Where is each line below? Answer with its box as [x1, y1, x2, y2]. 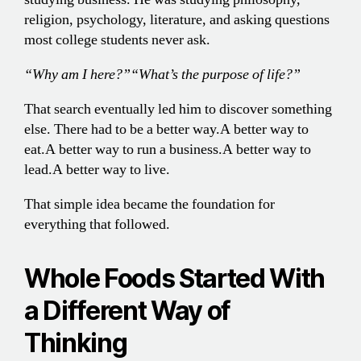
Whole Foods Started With [24, 263, 326, 295]
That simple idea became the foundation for [24, 195, 275, 214]
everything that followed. [24, 215, 170, 234]
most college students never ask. [24, 31, 210, 50]
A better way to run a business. [45, 140, 222, 160]
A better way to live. [52, 160, 170, 180]
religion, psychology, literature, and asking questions [24, 10, 330, 30]
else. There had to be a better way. [24, 120, 220, 139]
